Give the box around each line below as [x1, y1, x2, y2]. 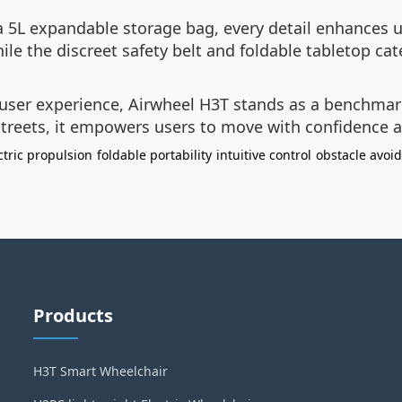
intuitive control [216, 146, 311, 163]
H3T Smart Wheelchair [33, 363, 169, 380]
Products [33, 303, 114, 328]
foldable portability [97, 146, 212, 163]
